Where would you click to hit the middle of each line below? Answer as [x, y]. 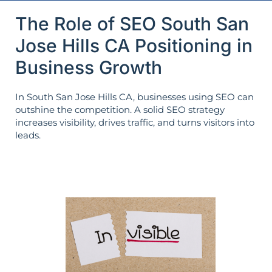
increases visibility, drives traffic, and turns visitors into [135, 122]
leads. [28, 135]
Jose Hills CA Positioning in [134, 45]
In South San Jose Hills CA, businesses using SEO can [134, 97]
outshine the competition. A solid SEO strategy [120, 109]
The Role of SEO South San [132, 23]
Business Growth [89, 67]
